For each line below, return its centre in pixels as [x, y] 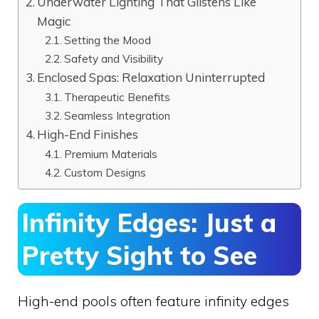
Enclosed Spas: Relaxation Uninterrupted [151, 77]
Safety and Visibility [114, 58]
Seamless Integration [117, 115]
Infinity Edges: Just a [149, 223]
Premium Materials [111, 154]
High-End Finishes [88, 134]
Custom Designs [105, 172]
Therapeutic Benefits [117, 97]
